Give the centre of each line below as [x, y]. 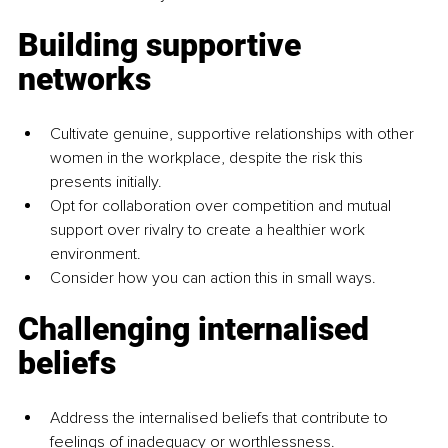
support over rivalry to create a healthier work [209, 229]
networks [84, 78]
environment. [95, 253]
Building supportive [163, 44]
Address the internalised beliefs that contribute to [221, 417]
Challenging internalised [197, 328]
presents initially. [106, 181]
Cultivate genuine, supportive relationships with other [234, 133]
